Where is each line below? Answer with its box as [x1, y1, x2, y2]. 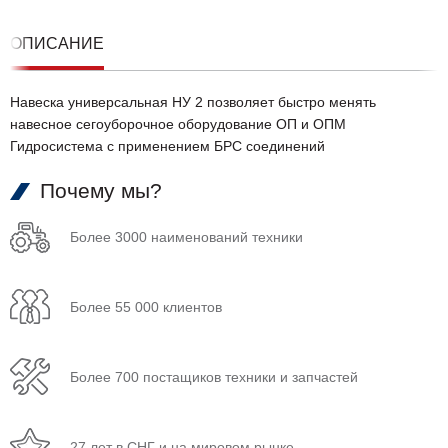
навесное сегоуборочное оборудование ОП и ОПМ [10, 116, 346, 133]
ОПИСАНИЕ [10, 35, 104, 53]
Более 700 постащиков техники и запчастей [70, 369, 358, 386]
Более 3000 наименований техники [70, 229, 303, 246]
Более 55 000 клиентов [70, 299, 222, 316]
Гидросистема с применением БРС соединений [10, 138, 325, 155]
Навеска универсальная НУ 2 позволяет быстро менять [10, 94, 376, 111]
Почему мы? [40, 179, 162, 203]
